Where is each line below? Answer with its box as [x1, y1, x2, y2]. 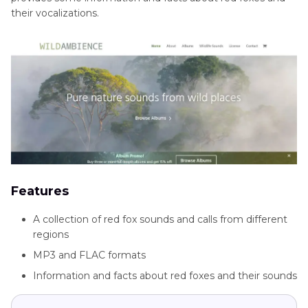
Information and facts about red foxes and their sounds [33, 269, 297, 283]
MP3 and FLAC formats [33, 249, 146, 262]
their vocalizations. [11, 6, 99, 19]
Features [11, 184, 69, 199]
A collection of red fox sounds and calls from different [33, 213, 287, 226]
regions [33, 228, 69, 241]
